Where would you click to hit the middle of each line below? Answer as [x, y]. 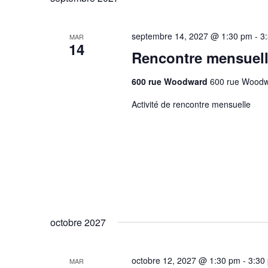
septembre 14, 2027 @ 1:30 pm [192, 36]
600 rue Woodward [170, 81]
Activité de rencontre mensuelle [191, 104]
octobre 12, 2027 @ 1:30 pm [186, 260]
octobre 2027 [78, 222]
